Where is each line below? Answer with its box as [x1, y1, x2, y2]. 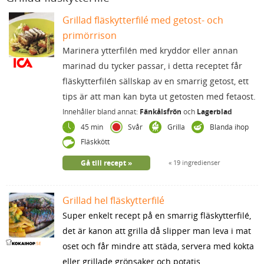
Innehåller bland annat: [62, 107, 140, 117]
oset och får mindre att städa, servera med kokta [62, 240, 254, 252]
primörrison [62, 29, 117, 42]
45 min [80, 122, 103, 132]
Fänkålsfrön [139, 107, 181, 117]
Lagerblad [196, 107, 232, 117]
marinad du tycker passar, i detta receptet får [62, 60, 242, 71]
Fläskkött [80, 137, 110, 147]
